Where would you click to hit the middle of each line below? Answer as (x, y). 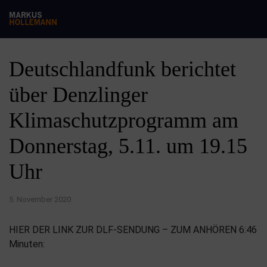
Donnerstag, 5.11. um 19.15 (128, 146)
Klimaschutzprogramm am (124, 120)
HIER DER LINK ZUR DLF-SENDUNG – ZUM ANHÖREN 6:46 (133, 230)
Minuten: (27, 244)
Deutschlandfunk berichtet (122, 69)
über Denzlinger (78, 95)
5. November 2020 (40, 199)
